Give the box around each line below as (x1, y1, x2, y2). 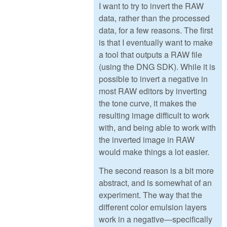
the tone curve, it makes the (99, 97, 197, 109)
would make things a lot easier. (99, 146, 209, 158)
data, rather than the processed (99, 12, 210, 24)
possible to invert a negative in (99, 73, 208, 85)
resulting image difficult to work (99, 109, 209, 122)
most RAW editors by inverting (99, 85, 207, 97)
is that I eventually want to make (99, 36, 213, 49)
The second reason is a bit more (99, 164, 214, 176)
